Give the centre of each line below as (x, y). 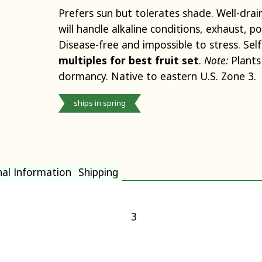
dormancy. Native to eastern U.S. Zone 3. (157, 76)
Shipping (98, 172)
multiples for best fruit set (128, 60)
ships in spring (99, 103)
